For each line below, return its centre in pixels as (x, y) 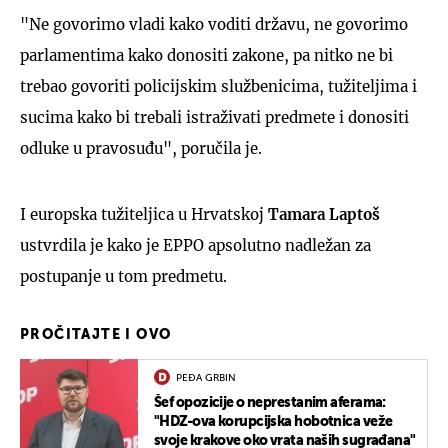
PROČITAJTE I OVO (96, 335)
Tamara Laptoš (322, 214)
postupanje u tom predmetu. (123, 276)
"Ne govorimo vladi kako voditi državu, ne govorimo (214, 24)
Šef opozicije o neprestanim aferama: (270, 403)
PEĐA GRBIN (206, 378)
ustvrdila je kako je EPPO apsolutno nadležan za (195, 245)
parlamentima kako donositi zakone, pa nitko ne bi (206, 55)
